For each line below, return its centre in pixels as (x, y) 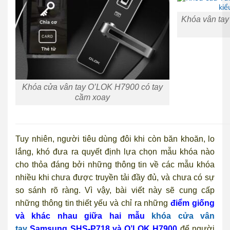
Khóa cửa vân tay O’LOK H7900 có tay (92, 87)
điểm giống (193, 203)
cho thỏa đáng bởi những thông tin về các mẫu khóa (115, 164)
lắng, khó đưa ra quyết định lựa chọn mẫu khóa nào (115, 151)
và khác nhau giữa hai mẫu (84, 216)
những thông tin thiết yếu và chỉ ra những (93, 203)
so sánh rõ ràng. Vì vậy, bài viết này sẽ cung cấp (115, 190)
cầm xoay (92, 98)
